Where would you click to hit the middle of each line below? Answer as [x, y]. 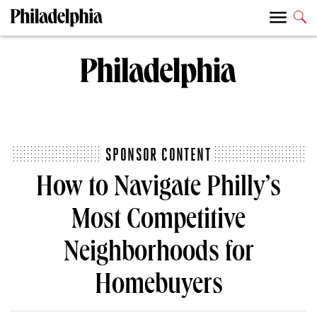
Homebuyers [158, 288]
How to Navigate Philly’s [158, 190]
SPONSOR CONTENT [158, 155]
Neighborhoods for [158, 255]
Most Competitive [158, 223]
